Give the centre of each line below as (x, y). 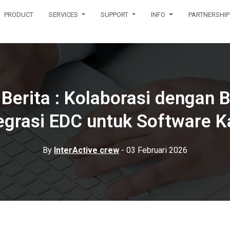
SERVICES (64, 15)
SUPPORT (116, 15)
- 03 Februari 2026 (153, 150)
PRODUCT (19, 15)
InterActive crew (87, 150)
